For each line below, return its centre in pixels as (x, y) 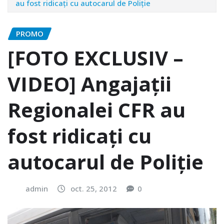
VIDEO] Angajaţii (89, 84)
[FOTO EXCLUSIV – (95, 58)
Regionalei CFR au (96, 110)
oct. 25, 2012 (94, 189)
